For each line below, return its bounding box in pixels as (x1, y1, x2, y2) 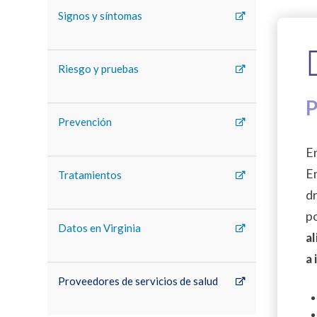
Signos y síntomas (58, 9, 143, 22)
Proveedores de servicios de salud (58, 275, 219, 287)
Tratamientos (58, 168, 122, 181)
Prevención (58, 115, 113, 128)
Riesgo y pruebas (58, 62, 139, 75)
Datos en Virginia (58, 221, 142, 234)
